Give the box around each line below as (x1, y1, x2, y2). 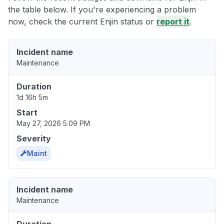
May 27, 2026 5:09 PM (16, 119, 90, 128)
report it (156, 16, 189, 27)
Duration (16, 81, 51, 92)
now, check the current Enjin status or (8, 16, 156, 27)
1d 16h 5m (16, 93, 48, 102)
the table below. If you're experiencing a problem (8, 4, 196, 15)
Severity (16, 133, 51, 144)
